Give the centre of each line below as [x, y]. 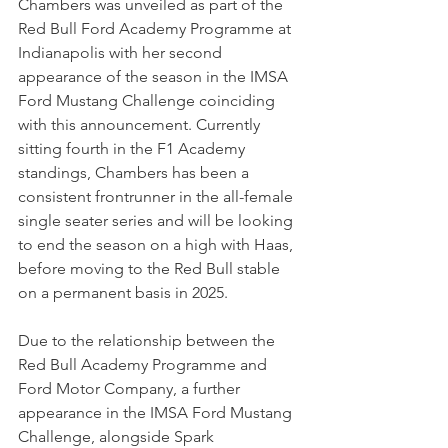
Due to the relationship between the [148, 341]
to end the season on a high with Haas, [157, 245]
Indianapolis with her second [122, 53]
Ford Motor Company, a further [131, 389]
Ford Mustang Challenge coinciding [148, 101]
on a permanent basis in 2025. [123, 293]
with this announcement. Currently [141, 125]
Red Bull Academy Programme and [144, 365]
